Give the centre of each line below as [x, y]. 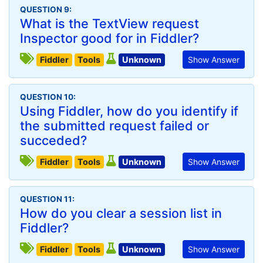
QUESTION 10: [48, 97]
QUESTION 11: [47, 199]
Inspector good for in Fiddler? [109, 38]
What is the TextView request [109, 23]
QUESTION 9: [46, 9]
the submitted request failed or [114, 126]
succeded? [53, 140]
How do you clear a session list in [121, 213]
